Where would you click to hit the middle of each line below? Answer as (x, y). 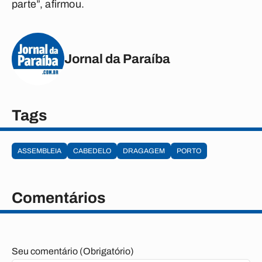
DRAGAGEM (144, 151)
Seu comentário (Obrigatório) (73, 251)
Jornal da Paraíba (117, 59)
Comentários (58, 198)
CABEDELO (92, 151)
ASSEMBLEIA (39, 151)
